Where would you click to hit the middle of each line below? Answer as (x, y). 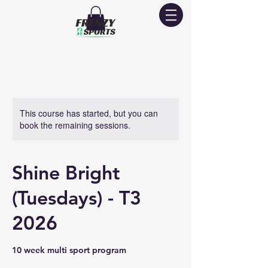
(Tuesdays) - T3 (77, 197)
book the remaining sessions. (75, 125)
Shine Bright (66, 172)
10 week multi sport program (69, 250)
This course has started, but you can (89, 113)
